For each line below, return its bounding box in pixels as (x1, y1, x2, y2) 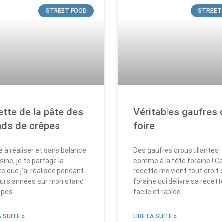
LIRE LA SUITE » (133, 212, 177, 220)
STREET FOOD (45, 7, 87, 14)
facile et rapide (133, 187, 181, 196)
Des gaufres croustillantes (133, 146, 219, 154)
